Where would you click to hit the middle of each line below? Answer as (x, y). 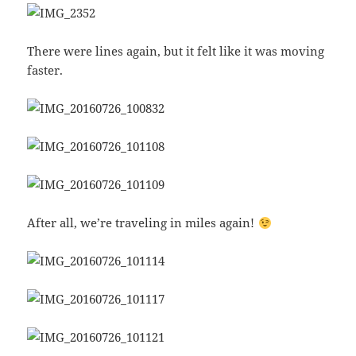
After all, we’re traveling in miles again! (143, 223)
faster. (45, 70)
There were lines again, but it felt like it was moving (176, 51)
